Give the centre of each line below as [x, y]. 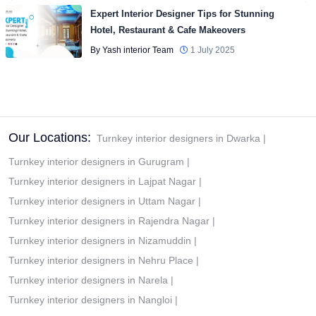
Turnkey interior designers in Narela [88, 280]
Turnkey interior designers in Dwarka [178, 138]
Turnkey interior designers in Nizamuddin [100, 241]
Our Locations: [50, 138]
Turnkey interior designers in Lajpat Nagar [102, 181]
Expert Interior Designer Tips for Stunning [182, 14]
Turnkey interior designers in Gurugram [96, 162]
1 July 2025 [213, 50]
